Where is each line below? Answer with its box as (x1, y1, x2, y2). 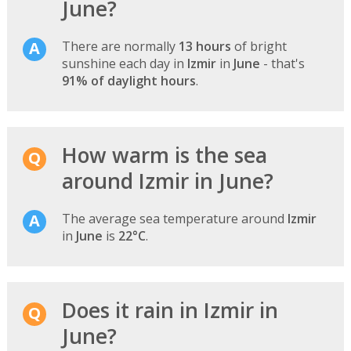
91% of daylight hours (61, 71, 196, 89)
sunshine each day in (61, 54, 187, 72)
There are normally (61, 37, 179, 55)
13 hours (178, 37, 231, 55)
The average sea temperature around (61, 209, 288, 227)
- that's (259, 54, 305, 72)
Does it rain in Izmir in (61, 295, 278, 324)
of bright (230, 37, 287, 55)
